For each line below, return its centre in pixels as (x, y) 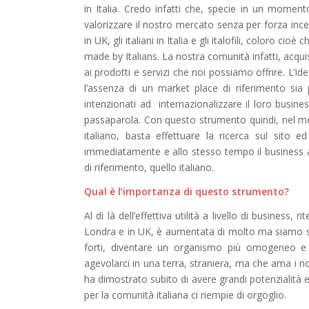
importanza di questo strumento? (206, 191)
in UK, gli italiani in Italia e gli (148, 40)
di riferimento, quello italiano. (149, 167)
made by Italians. (123, 56)
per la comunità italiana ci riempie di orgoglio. (185, 295)
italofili (226, 40)
